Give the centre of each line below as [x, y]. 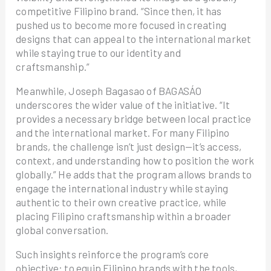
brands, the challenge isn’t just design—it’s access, [129, 146]
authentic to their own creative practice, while [121, 202]
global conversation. [62, 230]
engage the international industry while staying [122, 188]
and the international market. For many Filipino [123, 132]
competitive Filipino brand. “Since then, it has [119, 11]
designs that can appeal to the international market [134, 39]
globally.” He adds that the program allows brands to [134, 174]
